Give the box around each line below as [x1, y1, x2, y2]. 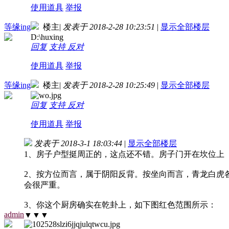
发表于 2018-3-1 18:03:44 [34, 139, 122, 148]
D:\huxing [31, 32, 63, 41]
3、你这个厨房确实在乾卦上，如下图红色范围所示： [24, 200, 216, 209]
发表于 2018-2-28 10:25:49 [63, 80, 155, 89]
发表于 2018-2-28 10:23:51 [63, 22, 155, 31]
